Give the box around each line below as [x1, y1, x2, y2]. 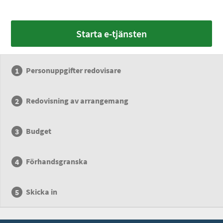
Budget [26, 126, 52, 136]
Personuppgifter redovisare [26, 65, 121, 75]
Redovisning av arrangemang [26, 96, 129, 106]
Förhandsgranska [26, 156, 88, 166]
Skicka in [26, 187, 58, 197]
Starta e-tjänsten [76, 27, 147, 40]
